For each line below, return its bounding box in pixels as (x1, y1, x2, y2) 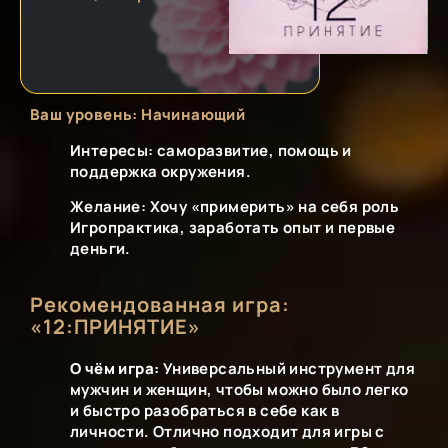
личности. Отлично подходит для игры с (70, 420, 385, 442)
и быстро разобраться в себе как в (70, 399, 340, 421)
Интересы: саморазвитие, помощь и (70, 139, 352, 161)
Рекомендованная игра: (30, 290, 290, 318)
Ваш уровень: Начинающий (30, 104, 246, 126)
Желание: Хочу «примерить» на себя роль (70, 196, 400, 218)
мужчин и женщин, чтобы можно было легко (70, 378, 409, 400)
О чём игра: (70, 357, 160, 379)
